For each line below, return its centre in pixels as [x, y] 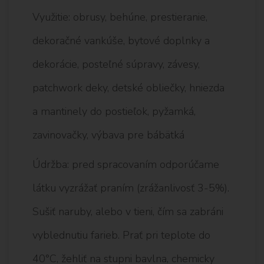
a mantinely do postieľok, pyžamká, [114, 111]
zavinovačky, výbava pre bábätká [108, 135]
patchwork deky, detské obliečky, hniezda [128, 88]
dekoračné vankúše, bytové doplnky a [121, 40]
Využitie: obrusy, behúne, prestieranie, [120, 17]
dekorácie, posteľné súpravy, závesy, [116, 64]
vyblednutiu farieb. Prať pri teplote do [121, 235]
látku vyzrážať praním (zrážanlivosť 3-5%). [131, 188]
